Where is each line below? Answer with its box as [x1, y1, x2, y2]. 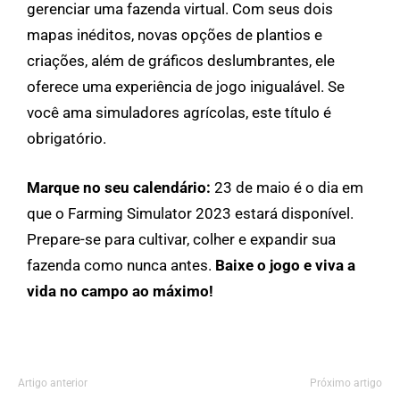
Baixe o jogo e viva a [215, 255, 355, 274]
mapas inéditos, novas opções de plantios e [27, 25, 322, 44]
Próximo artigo [310, 376, 382, 389]
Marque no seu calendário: [27, 178, 211, 196]
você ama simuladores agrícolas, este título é [27, 103, 331, 121]
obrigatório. [27, 129, 106, 147]
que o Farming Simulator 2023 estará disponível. [27, 204, 354, 222]
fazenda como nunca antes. [27, 255, 215, 274]
